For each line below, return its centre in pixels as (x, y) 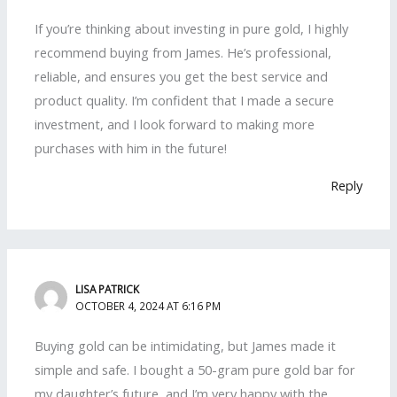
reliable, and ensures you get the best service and (182, 76)
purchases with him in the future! (131, 148)
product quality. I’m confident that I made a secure (185, 100)
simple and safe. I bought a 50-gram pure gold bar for (195, 370)
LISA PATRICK (108, 289)
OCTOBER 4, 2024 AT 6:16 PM (148, 306)
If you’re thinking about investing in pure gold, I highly (192, 28)
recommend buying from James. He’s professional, (183, 52)
